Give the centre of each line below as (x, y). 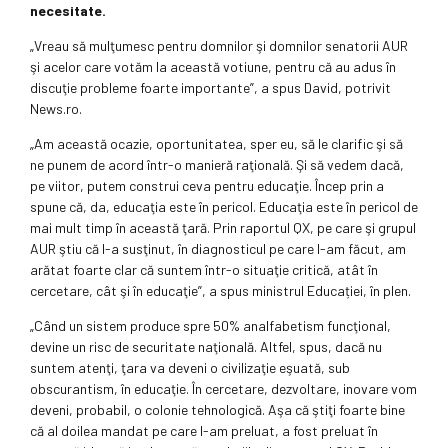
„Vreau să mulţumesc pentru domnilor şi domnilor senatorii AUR (219, 46)
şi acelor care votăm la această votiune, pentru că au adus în (213, 67)
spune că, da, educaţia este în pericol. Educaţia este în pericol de (224, 207)
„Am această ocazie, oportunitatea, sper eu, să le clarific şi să (216, 144)
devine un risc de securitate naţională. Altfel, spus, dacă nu (206, 347)
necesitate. (68, 11)
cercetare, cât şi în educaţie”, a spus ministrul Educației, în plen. (220, 291)
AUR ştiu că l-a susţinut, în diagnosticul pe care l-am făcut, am (218, 249)
